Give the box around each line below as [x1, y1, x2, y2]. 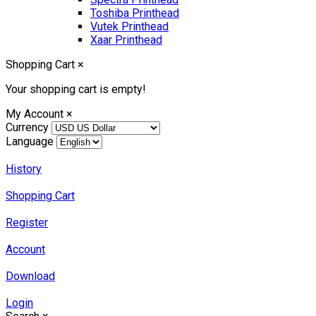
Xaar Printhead [90, 33, 162, 47]
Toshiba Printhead [90, 6, 179, 20]
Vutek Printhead [90, 20, 169, 34]
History [6, 162, 42, 176]
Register [6, 216, 48, 230]
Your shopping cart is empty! [6, 83, 146, 97]
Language [6, 135, 54, 149]
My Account [6, 107, 63, 121]
